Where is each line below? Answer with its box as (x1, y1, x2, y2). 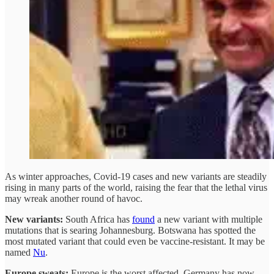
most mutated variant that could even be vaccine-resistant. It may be (5, 235, 265, 246)
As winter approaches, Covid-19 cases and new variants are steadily (5, 171, 267, 182)
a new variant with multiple (155, 213, 262, 224)
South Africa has (65, 213, 132, 224)
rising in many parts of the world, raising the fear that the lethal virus (5, 182, 267, 193)
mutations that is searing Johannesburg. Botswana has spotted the (5, 224, 256, 235)
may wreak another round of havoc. (5, 193, 143, 204)
